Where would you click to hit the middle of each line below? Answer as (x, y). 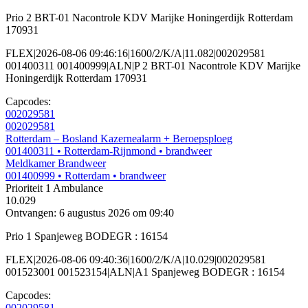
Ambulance (77, 188)
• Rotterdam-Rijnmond (107, 151)
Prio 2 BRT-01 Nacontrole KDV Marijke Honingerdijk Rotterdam (149, 18)
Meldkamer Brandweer (56, 164)
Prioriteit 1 (28, 188)
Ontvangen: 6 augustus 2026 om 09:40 (90, 213)
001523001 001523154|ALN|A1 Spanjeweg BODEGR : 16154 (145, 272)
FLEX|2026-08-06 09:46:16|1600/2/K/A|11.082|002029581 (135, 54)
